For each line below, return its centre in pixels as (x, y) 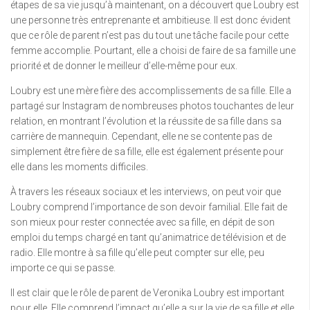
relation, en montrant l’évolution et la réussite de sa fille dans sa (146, 121)
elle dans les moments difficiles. (79, 167)
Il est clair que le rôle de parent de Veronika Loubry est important (147, 293)
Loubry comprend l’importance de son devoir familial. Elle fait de (149, 207)
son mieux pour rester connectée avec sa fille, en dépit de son (143, 222)
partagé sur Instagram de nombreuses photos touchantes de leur (152, 106)
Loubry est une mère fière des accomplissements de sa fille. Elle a (151, 91)
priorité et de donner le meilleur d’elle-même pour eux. (124, 66)
